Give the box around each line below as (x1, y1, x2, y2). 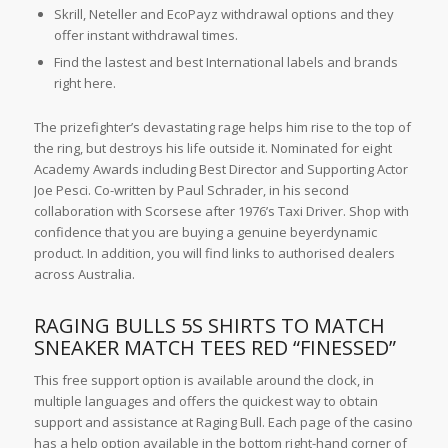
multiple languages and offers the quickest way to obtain (33, 392, 378, 411)
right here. (53, 74, 116, 93)
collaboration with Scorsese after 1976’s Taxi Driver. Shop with (33, 202, 409, 221)
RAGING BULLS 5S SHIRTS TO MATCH (33, 312, 385, 340)
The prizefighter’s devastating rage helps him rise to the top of (33, 118, 411, 137)
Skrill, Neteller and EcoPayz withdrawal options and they (53, 5, 394, 24)
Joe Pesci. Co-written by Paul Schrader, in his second (33, 181, 349, 200)
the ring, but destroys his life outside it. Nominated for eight (33, 139, 392, 158)
